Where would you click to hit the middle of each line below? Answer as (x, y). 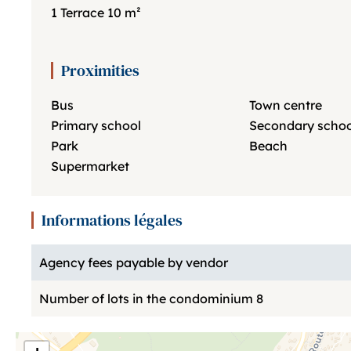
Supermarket (90, 166)
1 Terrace (79, 13)
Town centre (285, 105)
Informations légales (112, 220)
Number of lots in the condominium (148, 299)
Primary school (96, 125)
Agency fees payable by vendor (134, 262)
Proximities (100, 71)
